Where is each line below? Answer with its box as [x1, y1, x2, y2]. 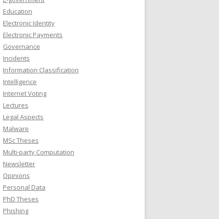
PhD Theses [3, 195, 39, 203]
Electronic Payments [3, 30, 63, 39]
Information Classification [3, 66, 79, 74]
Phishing [3, 206, 28, 215]
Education [3, 7, 32, 16]
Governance [3, 42, 40, 51]
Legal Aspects [3, 112, 44, 121]
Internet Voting [3, 89, 46, 98]
